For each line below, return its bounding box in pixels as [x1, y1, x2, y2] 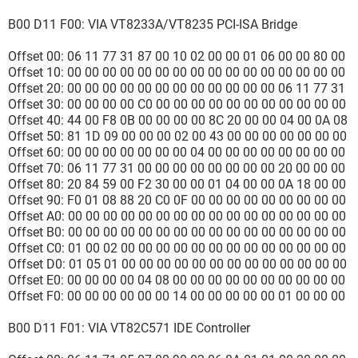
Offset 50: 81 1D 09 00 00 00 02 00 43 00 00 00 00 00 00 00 [8, 129, 347, 144]
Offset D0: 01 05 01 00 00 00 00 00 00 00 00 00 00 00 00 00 [8, 257, 347, 272]
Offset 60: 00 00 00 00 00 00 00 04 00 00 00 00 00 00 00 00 [8, 145, 345, 160]
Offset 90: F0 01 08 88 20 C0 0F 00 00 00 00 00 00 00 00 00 [8, 193, 346, 208]
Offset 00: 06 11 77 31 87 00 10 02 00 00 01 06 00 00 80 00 [8, 49, 345, 64]
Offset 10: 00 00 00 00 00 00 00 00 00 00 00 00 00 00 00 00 [8, 65, 345, 80]
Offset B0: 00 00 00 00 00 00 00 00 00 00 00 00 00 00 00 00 [8, 225, 346, 240]
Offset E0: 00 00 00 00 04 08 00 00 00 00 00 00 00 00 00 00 [8, 272, 345, 288]
